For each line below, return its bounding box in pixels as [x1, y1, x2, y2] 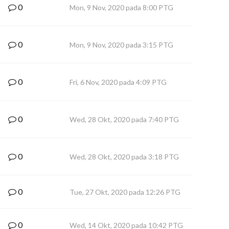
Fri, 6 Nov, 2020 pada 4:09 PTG [70, 78, 167, 86]
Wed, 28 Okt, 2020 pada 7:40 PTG [70, 115, 179, 124]
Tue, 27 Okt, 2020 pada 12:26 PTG [70, 188, 180, 196]
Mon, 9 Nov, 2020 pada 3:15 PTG [70, 40, 173, 49]
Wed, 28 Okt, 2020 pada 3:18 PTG [70, 152, 179, 161]
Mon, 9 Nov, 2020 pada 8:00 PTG [70, 3, 173, 12]
